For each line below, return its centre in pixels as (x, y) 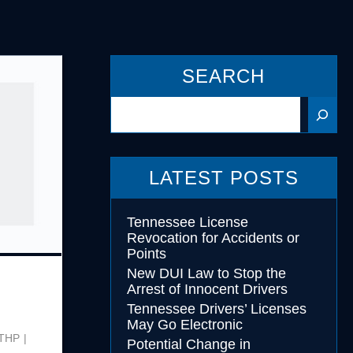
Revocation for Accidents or (213, 238)
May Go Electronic (184, 325)
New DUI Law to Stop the (206, 273)
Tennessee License (187, 222)
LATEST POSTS (223, 178)
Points (146, 254)
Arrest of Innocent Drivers (207, 289)
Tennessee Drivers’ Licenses (216, 309)
